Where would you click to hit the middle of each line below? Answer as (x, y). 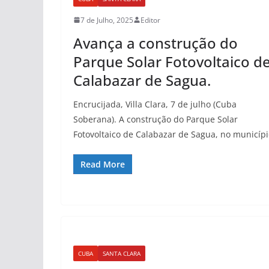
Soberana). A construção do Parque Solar (156, 119)
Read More (103, 164)
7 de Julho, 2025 (107, 20)
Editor (150, 20)
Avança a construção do (156, 43)
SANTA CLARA (122, 253)
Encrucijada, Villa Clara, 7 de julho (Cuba (155, 104)
